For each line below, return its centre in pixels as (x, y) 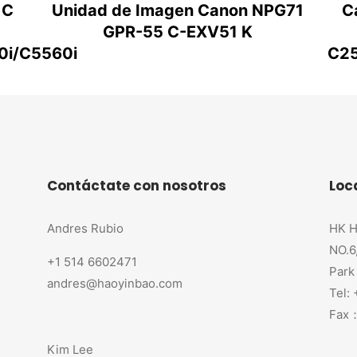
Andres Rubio (86, 228)
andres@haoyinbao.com (115, 283)
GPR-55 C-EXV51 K (178, 31)
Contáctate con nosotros (137, 185)
